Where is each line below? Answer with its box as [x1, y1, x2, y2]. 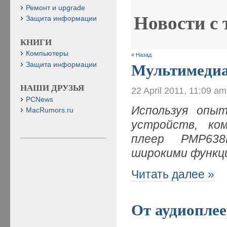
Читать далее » [131, 167, 215, 181]
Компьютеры [26, 50, 68, 58]
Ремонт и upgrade [26, 4, 85, 12]
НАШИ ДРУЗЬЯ [20, 83, 84, 93]
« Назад [131, 51, 152, 58]
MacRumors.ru [26, 106, 73, 114]
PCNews [26, 95, 53, 103]
